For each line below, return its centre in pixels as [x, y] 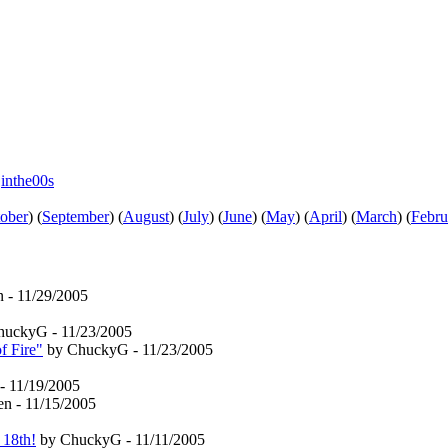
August [146, 216]
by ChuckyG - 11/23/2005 [128, 349]
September [75, 216]
